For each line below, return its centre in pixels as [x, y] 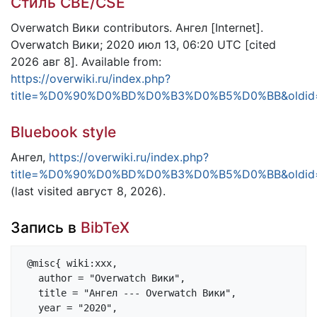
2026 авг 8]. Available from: [86, 62]
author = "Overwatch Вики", [30, 278]
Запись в [46, 227]
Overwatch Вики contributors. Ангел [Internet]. [137, 28]
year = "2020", [30, 308]
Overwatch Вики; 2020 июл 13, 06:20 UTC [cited [143, 45]
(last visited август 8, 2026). [88, 191]
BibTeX [105, 227]
